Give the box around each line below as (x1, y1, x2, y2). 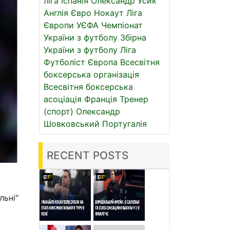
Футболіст (44, 57, 85, 67)
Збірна (120, 32, 146, 43)
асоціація (44, 94, 82, 104)
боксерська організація (44, 69, 139, 80)
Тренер (120, 94, 148, 104)
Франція (84, 94, 117, 104)
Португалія (102, 119, 147, 129)
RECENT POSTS (47, 149, 128, 162)
